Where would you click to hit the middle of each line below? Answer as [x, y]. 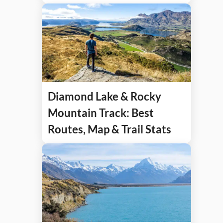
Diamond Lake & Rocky [105, 96]
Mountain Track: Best [101, 112]
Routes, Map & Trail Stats [110, 129]
